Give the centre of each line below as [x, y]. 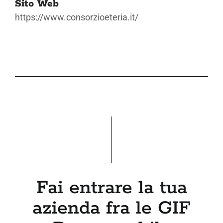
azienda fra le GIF [111, 208]
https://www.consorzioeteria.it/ [76, 17]
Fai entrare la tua [111, 188]
